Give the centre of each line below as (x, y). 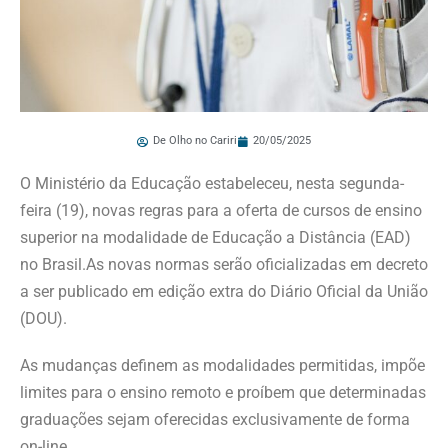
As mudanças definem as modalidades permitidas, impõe (222, 366)
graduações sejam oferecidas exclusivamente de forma (215, 420)
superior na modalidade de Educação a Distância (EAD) (215, 238)
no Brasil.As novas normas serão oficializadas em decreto (224, 265)
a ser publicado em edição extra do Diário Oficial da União (224, 292)
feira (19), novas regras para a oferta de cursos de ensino (221, 211)
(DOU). (43, 319)
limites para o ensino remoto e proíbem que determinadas (223, 393)
